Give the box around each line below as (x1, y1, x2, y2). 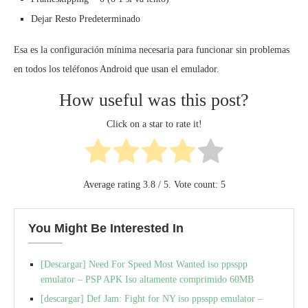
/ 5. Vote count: (155, 179, 221, 190)
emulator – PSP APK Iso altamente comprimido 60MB (41, 274, 254, 285)
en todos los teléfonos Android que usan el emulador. (14, 64, 219, 75)
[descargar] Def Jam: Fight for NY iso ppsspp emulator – (41, 293, 263, 304)
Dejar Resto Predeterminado (31, 14, 140, 25)
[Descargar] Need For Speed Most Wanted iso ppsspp (41, 258, 247, 269)
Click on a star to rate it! (106, 118, 202, 129)
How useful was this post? (59, 90, 249, 111)
